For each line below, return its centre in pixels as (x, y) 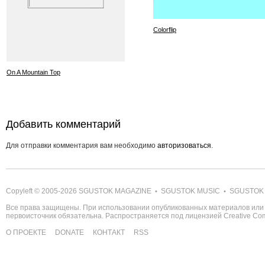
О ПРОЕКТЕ (26, 232)
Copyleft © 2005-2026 (42, 191)
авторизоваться (184, 145)
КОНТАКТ (109, 232)
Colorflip (165, 29)
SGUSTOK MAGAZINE (115, 191)
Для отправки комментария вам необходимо (82, 145)
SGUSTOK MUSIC (190, 191)
